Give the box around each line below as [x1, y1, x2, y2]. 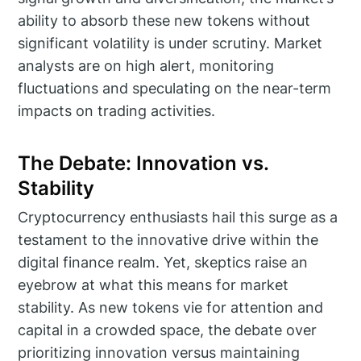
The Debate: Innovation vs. [18, 151, 269, 175]
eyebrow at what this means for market [18, 276, 289, 294]
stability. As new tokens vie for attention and [18, 299, 324, 317]
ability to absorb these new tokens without [18, 11, 311, 29]
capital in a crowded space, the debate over [18, 322, 317, 339]
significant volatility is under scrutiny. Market [18, 34, 323, 52]
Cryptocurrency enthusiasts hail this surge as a [18, 209, 338, 226]
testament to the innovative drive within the [18, 231, 319, 249]
